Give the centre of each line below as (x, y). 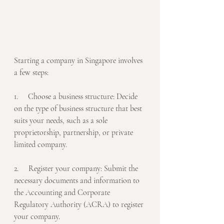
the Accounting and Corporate (63, 192)
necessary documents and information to (78, 180)
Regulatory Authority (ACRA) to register (80, 204)
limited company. (40, 144)
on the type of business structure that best (79, 108)
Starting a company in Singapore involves (79, 60)
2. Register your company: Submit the (77, 168)
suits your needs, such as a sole (62, 120)
